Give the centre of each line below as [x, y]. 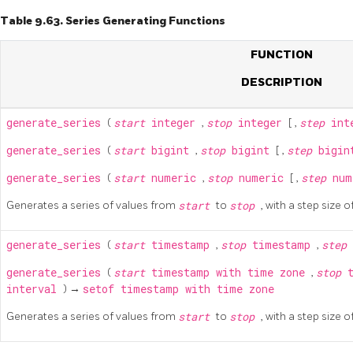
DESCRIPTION [281, 82]
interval [35, 289]
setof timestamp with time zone [178, 289]
